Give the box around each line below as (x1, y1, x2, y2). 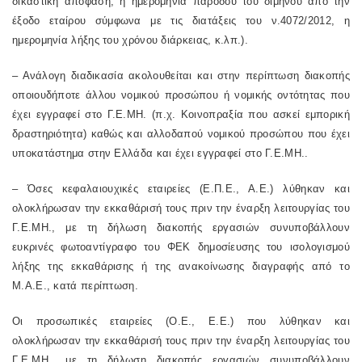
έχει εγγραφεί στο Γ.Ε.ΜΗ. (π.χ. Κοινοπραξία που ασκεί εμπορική (12, 108, 350, 120)
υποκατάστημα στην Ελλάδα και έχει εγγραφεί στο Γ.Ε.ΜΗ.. (12, 147, 309, 159)
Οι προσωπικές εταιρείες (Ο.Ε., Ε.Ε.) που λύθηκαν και (12, 315, 350, 327)
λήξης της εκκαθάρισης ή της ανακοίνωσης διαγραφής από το (12, 260, 350, 272)
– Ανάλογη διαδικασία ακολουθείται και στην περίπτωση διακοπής (12, 69, 350, 82)
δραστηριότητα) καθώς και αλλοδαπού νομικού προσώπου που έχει (12, 128, 350, 140)
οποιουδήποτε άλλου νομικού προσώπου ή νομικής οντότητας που (12, 89, 350, 101)
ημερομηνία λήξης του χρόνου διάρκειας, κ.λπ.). (12, 34, 248, 46)
